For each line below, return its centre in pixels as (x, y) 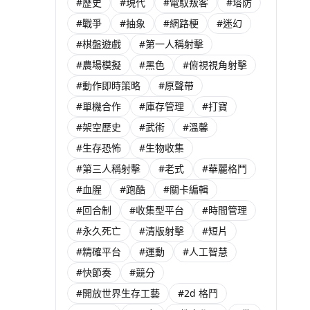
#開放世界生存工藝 (118, 293)
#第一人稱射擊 (171, 44)
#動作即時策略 (108, 85)
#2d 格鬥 (198, 293)
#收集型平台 (157, 210)
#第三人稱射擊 (108, 168)
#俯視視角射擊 (215, 65)
